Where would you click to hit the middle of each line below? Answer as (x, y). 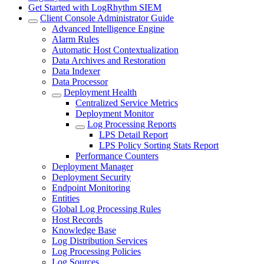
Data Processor (80, 82)
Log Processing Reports (132, 124)
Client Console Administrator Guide (107, 18)
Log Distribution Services (100, 241)
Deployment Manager (93, 166)
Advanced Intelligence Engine (108, 29)
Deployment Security (91, 177)
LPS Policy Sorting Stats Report (159, 145)
